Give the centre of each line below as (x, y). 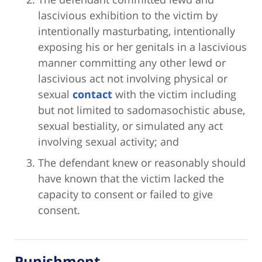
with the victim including (174, 94)
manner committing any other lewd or (132, 63)
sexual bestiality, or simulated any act (130, 126)
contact (92, 94)
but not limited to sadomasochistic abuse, (142, 110)
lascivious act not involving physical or (133, 79)
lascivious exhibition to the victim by (128, 15)
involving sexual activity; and (108, 142)
